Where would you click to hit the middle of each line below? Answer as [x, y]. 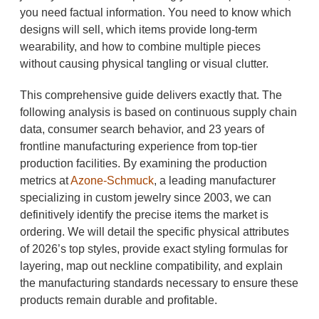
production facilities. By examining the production [143, 163]
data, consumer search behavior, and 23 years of [142, 129]
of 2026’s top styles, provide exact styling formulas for [153, 249]
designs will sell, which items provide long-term [138, 30]
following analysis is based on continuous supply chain [158, 112]
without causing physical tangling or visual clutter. [144, 64]
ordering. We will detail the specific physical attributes [154, 232]
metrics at [45, 181]
